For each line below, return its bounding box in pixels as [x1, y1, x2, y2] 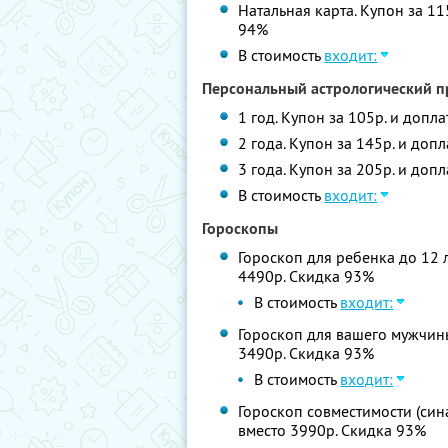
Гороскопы [202, 218, 278, 239]
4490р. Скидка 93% [238, 266, 375, 286]
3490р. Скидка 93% [238, 343, 375, 363]
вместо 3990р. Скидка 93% [238, 420, 427, 440]
